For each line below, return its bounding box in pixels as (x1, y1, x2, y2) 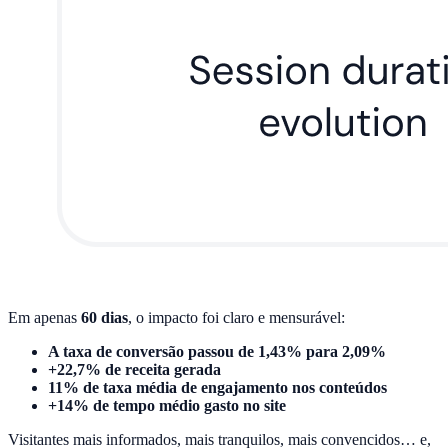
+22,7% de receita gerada (48, 360, 221, 378)
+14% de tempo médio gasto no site (48, 396, 286, 414)
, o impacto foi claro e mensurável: (128, 308, 345, 326)
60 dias (81, 308, 128, 326)
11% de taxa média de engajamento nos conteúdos (48, 378, 387, 396)
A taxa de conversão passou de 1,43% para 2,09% (48, 342, 386, 360)
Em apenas (8, 308, 81, 326)
